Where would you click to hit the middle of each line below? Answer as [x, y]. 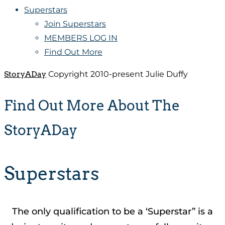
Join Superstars [75, 24]
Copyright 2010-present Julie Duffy [117, 74]
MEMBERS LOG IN [81, 38]
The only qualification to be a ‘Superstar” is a [113, 212]
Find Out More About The [92, 105]
